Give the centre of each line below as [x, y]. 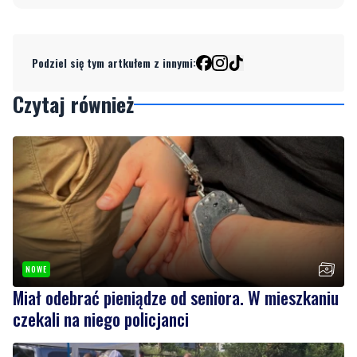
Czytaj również [73, 46]
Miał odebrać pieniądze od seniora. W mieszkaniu [176, 239]
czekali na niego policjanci [101, 260]
